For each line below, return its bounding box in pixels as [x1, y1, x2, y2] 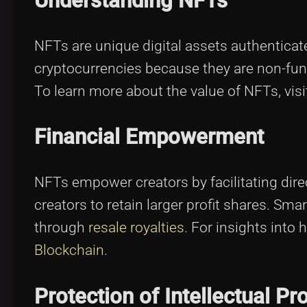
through [34, 219, 88, 236]
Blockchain [34, 242, 104, 259]
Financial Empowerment [34, 124, 264, 150]
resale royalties [88, 219, 184, 236]
